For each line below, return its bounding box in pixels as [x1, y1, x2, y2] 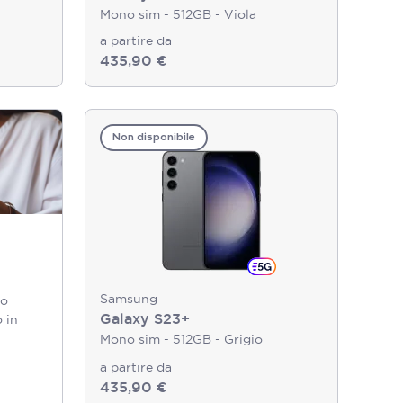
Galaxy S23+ [100, 309, 190, 328]
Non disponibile [112, 132, 195, 143]
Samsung [100, 291, 157, 307]
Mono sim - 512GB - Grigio [100, 331, 263, 347]
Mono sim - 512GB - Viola [100, 6, 256, 22]
